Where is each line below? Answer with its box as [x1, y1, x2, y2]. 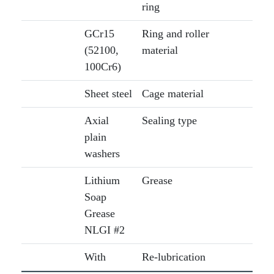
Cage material [141, 87, 204, 100]
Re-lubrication [141, 251, 206, 264]
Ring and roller [141, 28, 209, 40]
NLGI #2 [84, 224, 125, 237]
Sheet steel [84, 87, 132, 100]
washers [84, 147, 120, 160]
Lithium [84, 174, 120, 187]
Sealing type [141, 114, 197, 127]
